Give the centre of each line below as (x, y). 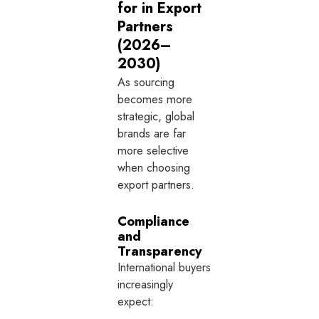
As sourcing (146, 82)
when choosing (154, 168)
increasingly (146, 284)
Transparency (160, 251)
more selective (153, 151)
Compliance (154, 221)
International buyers (164, 267)
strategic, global (156, 116)
